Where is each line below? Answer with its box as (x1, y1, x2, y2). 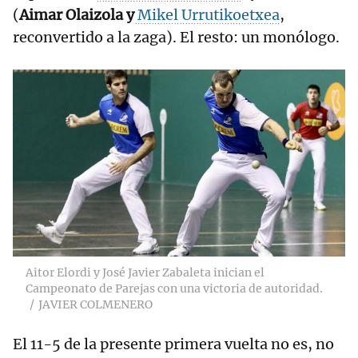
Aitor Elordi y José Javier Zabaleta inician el (26, 265, 265, 280)
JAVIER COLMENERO (38, 297, 153, 312)
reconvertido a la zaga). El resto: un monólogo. (13, 28, 340, 47)
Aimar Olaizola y (19, 6, 134, 25)
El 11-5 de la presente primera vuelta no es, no (13, 335, 334, 354)
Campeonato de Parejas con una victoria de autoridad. (26, 281, 323, 296)
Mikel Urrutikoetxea (134, 6, 280, 25)
